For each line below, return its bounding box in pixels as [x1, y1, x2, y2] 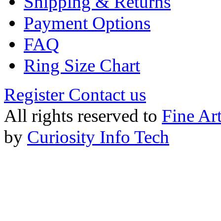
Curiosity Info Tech [27, 126, 169, 147]
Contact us [69, 84, 146, 105]
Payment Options [24, 12, 150, 33]
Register [4, 84, 64, 105]
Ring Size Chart [24, 55, 140, 75]
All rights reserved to [4, 105, 162, 126]
